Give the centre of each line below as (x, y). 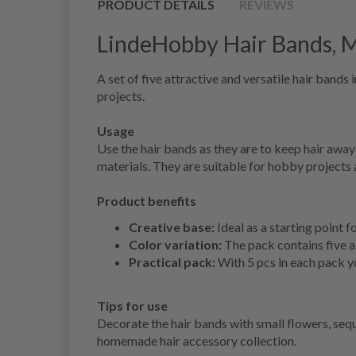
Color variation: (175, 245)
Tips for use (132, 306)
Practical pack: (172, 262)
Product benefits (147, 201)
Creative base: (172, 227)
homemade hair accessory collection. (197, 341)
